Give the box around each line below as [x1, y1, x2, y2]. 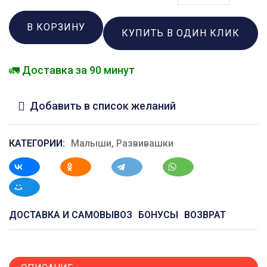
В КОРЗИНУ [27, 21, 85, 33]
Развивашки [116, 137, 173, 149]
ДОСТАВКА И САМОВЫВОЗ [9, 209, 132, 221]
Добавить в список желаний [30, 99, 176, 112]
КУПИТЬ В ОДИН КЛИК [122, 27, 240, 39]
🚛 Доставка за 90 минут [9, 63, 135, 76]
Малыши [71, 137, 111, 149]
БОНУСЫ [138, 209, 178, 221]
